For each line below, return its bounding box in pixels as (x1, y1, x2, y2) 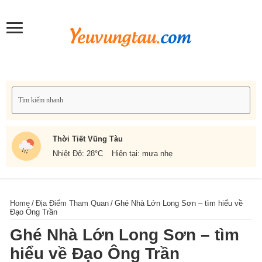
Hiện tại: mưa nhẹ (112, 149, 173, 158)
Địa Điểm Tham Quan (36, 198, 109, 208)
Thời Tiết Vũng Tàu (53, 134, 123, 143)
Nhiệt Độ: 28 (53, 149, 95, 158)
